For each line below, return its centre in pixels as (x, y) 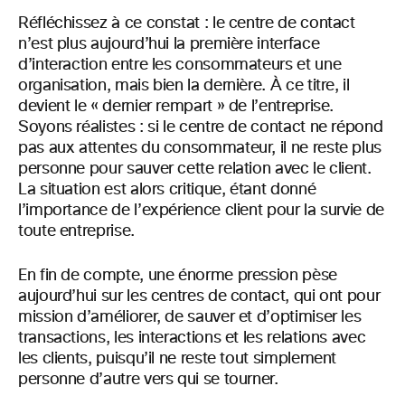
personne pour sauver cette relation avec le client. (195, 169)
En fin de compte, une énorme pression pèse (178, 275)
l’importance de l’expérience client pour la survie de (201, 210)
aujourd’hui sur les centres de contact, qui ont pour (199, 296)
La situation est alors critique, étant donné (167, 189)
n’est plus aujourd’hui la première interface (169, 44)
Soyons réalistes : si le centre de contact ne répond (201, 127)
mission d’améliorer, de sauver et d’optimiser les (190, 317)
